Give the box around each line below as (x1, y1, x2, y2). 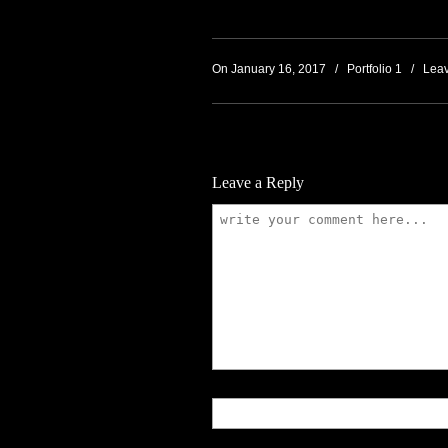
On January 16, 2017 (212, 62, 329, 76)
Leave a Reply (212, 174, 304, 192)
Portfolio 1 (347, 62, 402, 76)
